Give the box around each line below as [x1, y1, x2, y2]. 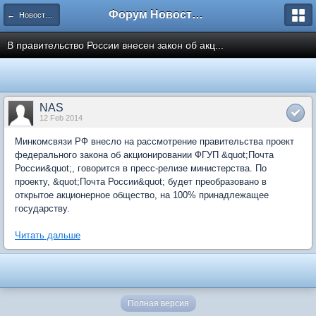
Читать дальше [15, 230, 80, 241]
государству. [15, 203, 70, 214]
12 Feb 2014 [39, 114, 83, 122]
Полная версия [127, 298, 189, 308]
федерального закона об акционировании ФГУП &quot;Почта [15, 150, 274, 160]
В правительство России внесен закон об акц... [7, 39, 224, 51]
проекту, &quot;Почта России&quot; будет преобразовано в [15, 176, 267, 187]
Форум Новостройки [192, 8, 203, 20]
